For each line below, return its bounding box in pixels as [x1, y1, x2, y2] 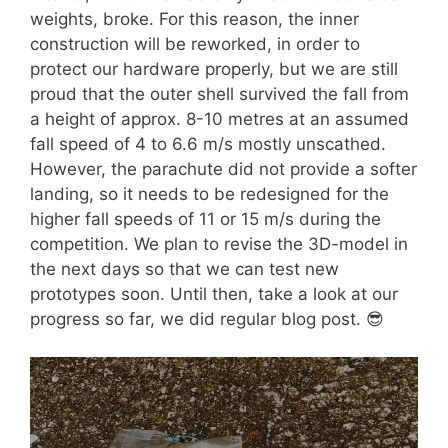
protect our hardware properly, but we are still [30, 58, 398, 79]
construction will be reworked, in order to [30, 33, 360, 54]
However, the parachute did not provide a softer [30, 158, 417, 179]
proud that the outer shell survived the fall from [30, 83, 409, 104]
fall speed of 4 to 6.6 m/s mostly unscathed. [30, 133, 386, 154]
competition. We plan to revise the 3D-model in [30, 233, 408, 254]
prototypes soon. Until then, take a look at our [30, 283, 398, 304]
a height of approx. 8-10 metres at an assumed [30, 108, 409, 129]
